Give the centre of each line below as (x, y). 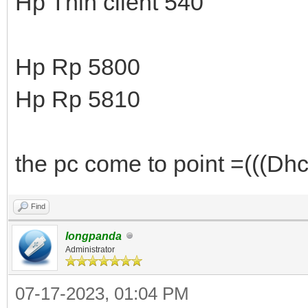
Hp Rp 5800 (78, 66)
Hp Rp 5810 (78, 99)
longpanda (93, 236)
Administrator (90, 249)
